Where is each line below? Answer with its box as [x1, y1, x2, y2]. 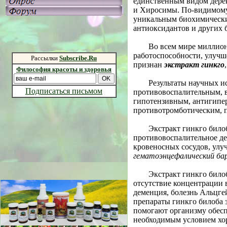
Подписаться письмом [25, 87, 102, 95]
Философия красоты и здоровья [16, 65, 111, 73]
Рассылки [31, 54, 59, 62]
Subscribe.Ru [59, 54, 97, 62]
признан [133, 60, 164, 69]
